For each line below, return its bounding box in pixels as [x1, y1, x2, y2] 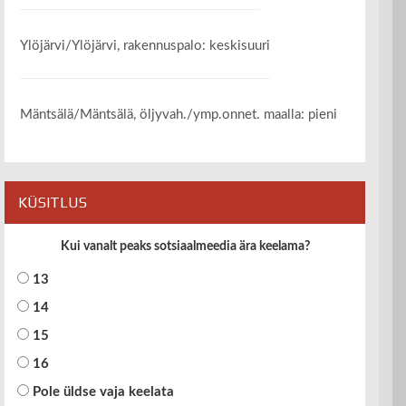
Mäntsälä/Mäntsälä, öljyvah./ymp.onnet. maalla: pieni [19, 108, 337, 122]
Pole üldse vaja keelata [33, 385, 174, 400]
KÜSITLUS [18, 194, 87, 212]
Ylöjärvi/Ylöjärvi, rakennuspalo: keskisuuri [19, 39, 270, 53]
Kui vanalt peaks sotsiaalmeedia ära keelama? [60, 240, 310, 254]
